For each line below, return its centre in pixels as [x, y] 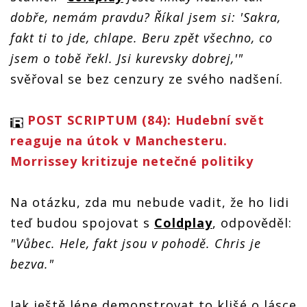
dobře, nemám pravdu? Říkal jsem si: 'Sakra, [146, 17]
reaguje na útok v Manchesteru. [119, 140]
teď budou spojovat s [82, 222]
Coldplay [183, 222]
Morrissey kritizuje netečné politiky [132, 161]
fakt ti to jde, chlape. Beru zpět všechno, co [142, 37]
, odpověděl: [252, 222]
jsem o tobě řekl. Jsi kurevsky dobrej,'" [127, 58]
